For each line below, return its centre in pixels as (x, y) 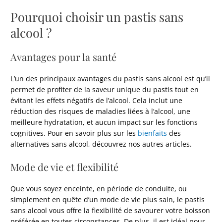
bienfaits (153, 133)
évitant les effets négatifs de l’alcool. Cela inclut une (97, 100)
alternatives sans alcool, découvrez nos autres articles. (101, 144)
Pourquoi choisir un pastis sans (97, 16)
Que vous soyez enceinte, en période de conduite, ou (99, 188)
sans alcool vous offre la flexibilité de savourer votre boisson (111, 210)
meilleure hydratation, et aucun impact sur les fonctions (104, 122)
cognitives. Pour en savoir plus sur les (74, 133)
